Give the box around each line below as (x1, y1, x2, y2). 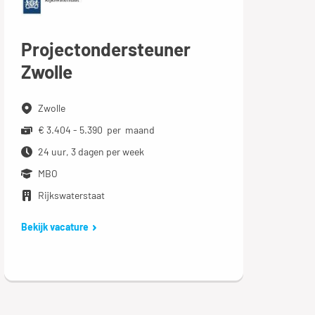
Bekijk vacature (20, 220, 89, 233)
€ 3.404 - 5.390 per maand (37, 123, 155, 136)
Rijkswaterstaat (37, 188, 105, 201)
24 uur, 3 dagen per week (37, 145, 144, 157)
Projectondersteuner (20, 37, 191, 60)
